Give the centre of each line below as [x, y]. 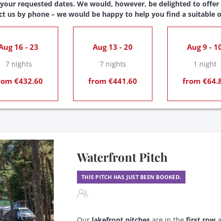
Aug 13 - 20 [113, 47]
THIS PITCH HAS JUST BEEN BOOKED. [131, 177]
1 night [205, 64]
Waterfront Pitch [122, 157]
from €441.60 [113, 81]
